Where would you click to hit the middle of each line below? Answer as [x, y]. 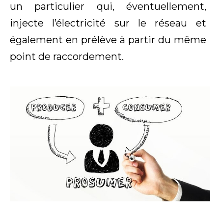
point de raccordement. [67, 57]
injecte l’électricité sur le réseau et [108, 23]
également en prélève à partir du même [108, 40]
